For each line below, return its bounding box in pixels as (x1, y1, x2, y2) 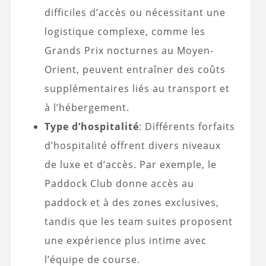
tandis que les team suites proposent (44, 214, 233, 228)
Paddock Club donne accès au (44, 176, 194, 190)
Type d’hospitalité (44, 119, 139, 133)
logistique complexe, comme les (44, 24, 205, 38)
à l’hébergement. (44, 100, 129, 114)
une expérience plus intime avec (44, 233, 207, 247)
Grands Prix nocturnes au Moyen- (44, 43, 214, 57)
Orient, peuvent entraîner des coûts (44, 62, 226, 76)
